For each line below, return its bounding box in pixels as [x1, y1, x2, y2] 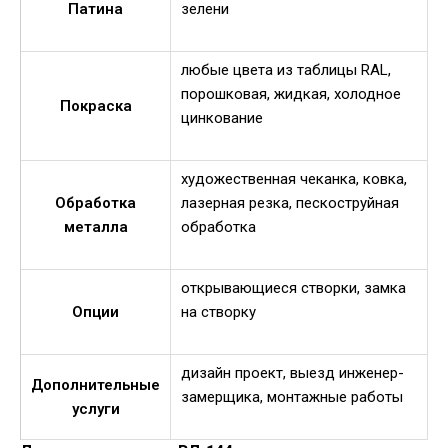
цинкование [181, 108, 263, 127]
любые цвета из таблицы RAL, [181, 60, 391, 79]
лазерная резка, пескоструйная [181, 193, 399, 212]
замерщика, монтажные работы [181, 387, 403, 406]
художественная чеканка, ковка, [181, 169, 407, 188]
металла [63, 217, 128, 236]
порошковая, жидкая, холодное [181, 84, 401, 103]
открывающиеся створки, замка [181, 278, 406, 297]
